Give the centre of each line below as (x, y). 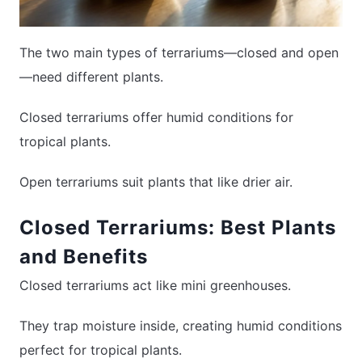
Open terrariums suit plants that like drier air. (156, 182)
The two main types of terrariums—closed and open (179, 53)
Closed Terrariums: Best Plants (178, 228)
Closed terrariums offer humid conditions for (156, 118)
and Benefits (84, 257)
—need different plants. (91, 77)
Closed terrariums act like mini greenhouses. (155, 286)
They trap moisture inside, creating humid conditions (181, 326)
